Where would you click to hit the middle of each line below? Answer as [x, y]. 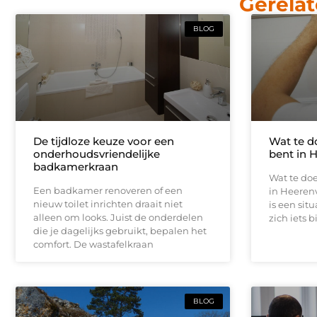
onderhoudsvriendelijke [97, 154]
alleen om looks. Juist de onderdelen [118, 217]
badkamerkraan [76, 166]
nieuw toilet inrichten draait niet [108, 203]
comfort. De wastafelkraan [93, 244]
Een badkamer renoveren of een [108, 190]
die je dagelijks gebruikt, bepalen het [120, 230]
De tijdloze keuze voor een [104, 141]
